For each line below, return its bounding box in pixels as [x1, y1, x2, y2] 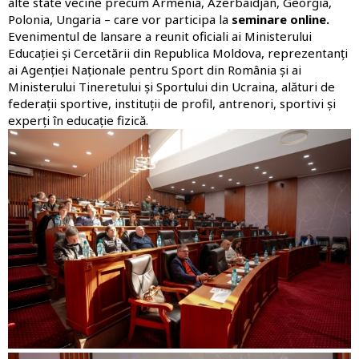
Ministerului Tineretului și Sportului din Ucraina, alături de [8, 78, 335, 95]
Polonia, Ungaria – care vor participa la [8, 10, 232, 27]
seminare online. [232, 10, 329, 27]
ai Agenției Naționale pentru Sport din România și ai [8, 61, 301, 78]
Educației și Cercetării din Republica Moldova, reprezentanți [8, 44, 348, 61]
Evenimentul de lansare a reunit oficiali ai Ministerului [8, 27, 312, 44]
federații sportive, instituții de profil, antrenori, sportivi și [8, 95, 336, 111]
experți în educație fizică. [8, 111, 148, 128]
